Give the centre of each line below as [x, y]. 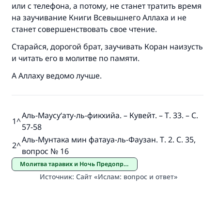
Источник [56, 177]
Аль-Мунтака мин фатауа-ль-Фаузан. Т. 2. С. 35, [109, 139]
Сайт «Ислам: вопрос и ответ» [127, 177]
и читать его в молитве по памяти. [76, 58]
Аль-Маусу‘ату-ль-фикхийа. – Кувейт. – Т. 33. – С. [110, 115]
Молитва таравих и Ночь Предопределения [75, 164]
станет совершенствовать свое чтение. [84, 29]
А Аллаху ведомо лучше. [57, 76]
